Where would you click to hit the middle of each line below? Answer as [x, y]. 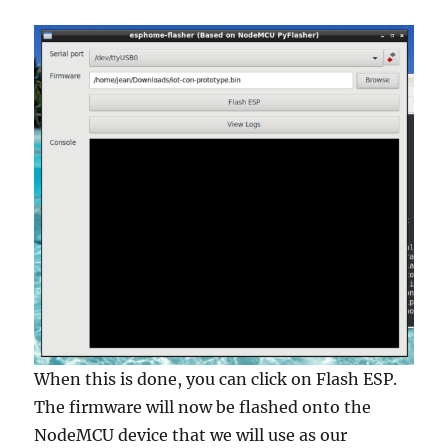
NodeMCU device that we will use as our [191, 435]
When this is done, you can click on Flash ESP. [216, 379]
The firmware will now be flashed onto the [203, 407]
